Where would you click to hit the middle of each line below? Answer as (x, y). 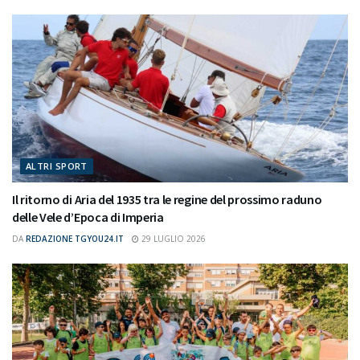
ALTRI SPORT (57, 166)
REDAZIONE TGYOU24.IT (75, 238)
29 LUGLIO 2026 (172, 238)
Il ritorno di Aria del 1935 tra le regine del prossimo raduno (167, 199)
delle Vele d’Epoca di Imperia (88, 217)
